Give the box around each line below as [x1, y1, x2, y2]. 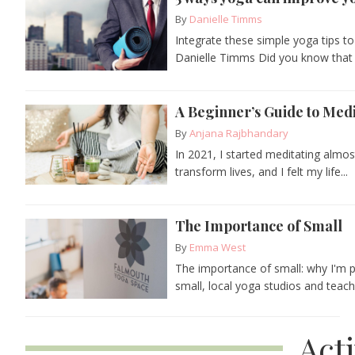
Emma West [189, 239, 246, 254]
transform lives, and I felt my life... [175, 163, 349, 179]
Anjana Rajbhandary [189, 125, 289, 140]
